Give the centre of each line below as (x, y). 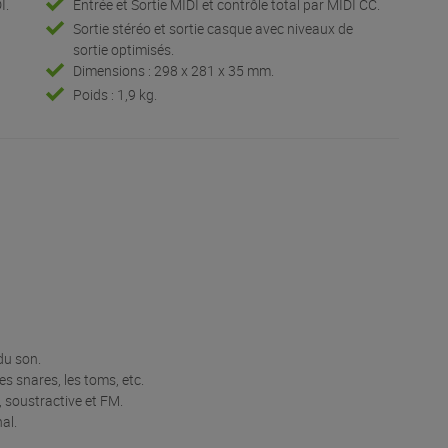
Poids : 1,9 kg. (114, 95)
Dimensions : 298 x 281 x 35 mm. (173, 71)
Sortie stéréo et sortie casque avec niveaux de (212, 29)
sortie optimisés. (123, 50)
